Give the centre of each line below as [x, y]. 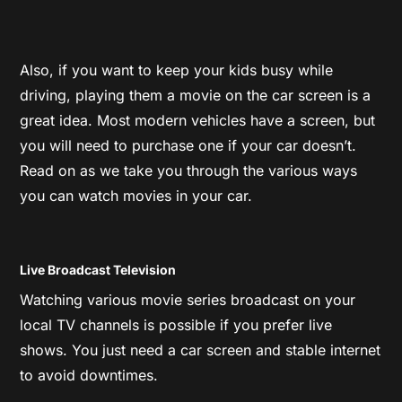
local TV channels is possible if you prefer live [176, 324]
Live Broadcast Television [98, 269]
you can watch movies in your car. [136, 195]
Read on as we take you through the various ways [189, 170]
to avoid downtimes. [89, 375]
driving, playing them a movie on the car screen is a [196, 95]
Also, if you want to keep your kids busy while [177, 70]
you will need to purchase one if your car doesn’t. [188, 145]
